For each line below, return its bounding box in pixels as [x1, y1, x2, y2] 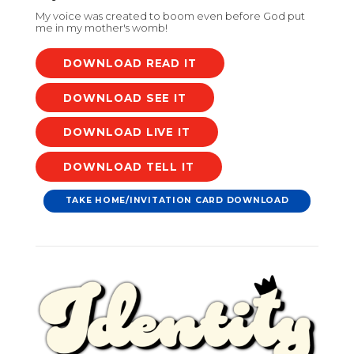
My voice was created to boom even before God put [36, 9, 305, 23]
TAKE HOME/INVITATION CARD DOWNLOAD [65, 195, 289, 206]
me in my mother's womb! [36, 21, 168, 35]
